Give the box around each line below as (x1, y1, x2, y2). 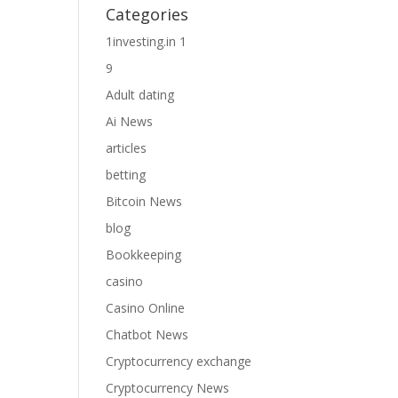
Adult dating (106, 86, 175, 103)
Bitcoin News (106, 193, 183, 210)
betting (106, 166, 147, 183)
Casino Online (106, 299, 186, 316)
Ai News (106, 113, 154, 130)
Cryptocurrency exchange (106, 353, 252, 370)
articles (106, 139, 147, 156)
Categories (106, 4, 189, 25)
